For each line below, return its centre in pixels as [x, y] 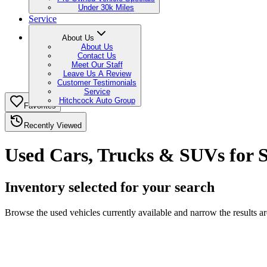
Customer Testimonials [97, 83]
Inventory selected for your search [110, 187]
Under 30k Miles [106, 7]
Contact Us [97, 56]
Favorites [40, 106]
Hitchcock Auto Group [97, 100]
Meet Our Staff [97, 65]
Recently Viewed [53, 125]
